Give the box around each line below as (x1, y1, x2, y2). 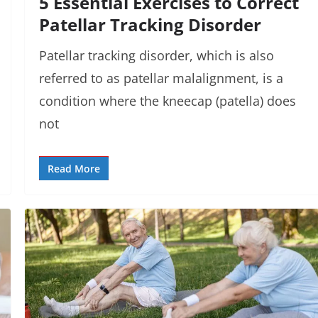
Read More (47, 162, 100, 176)
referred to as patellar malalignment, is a (38, 70, 283, 87)
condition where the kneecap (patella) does (38, 92, 296, 110)
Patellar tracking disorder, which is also (38, 47, 274, 65)
